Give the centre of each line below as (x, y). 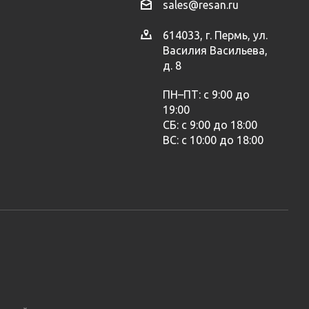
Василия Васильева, (215, 50)
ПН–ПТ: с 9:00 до (206, 94)
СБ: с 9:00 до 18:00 (210, 124)
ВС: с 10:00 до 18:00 (213, 140)
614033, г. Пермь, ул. (215, 35)
